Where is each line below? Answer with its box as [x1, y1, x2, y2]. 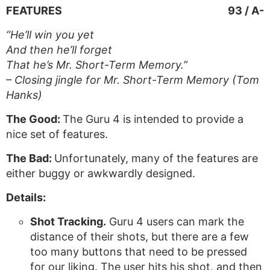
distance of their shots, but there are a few [30, 230, 249, 243]
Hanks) [6, 89, 42, 101]
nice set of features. [6, 128, 108, 140]
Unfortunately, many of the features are [54, 152, 258, 165]
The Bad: [6, 152, 54, 165]
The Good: [6, 113, 63, 125]
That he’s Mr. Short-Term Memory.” [6, 58, 187, 71]
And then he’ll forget [6, 43, 112, 56]
